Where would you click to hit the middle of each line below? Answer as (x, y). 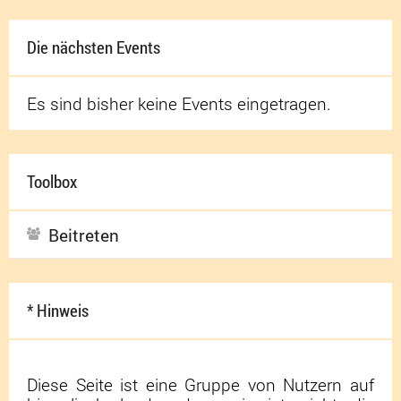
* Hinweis (58, 310)
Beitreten (84, 235)
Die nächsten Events (94, 47)
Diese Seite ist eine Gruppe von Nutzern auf (200, 384)
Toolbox (52, 181)
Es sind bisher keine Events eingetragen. (179, 103)
